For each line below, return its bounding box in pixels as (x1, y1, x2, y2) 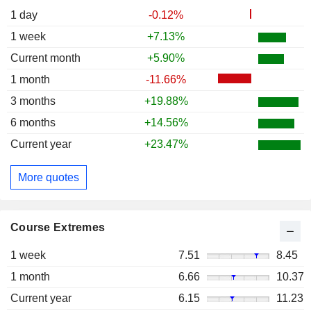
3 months (10, 95, 56, 108)
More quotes (18, 171, 79, 183)
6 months (10, 117, 56, 129)
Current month (10, 52, 81, 65)
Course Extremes (10, 221, 106, 234)
